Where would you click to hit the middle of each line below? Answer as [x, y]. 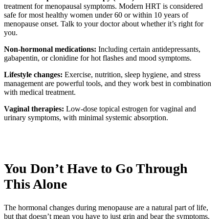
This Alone [35, 184]
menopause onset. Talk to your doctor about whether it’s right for [104, 23]
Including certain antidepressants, [149, 49]
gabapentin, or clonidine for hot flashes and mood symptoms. [98, 58]
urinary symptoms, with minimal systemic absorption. [86, 117]
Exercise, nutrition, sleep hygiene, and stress [132, 74]
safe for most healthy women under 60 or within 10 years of [96, 15]
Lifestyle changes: [34, 74]
